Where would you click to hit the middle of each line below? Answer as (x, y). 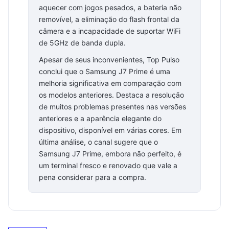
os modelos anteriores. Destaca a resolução (111, 95)
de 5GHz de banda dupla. (82, 43)
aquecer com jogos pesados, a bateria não (110, 7)
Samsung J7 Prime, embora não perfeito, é (110, 154)
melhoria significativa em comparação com (110, 83)
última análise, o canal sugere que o (98, 142)
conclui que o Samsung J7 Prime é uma (105, 71)
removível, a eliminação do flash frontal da (109, 19)
